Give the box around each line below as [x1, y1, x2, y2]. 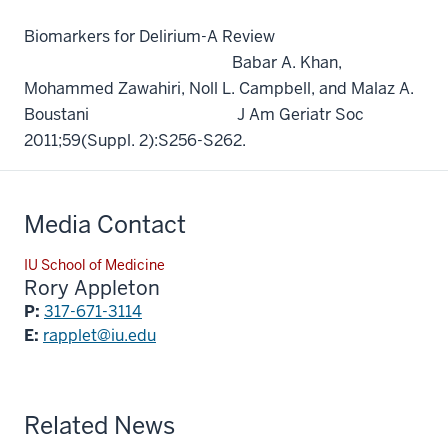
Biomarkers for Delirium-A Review [24, 25, 419, 47]
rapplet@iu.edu [43, 324, 156, 346]
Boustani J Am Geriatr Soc [24, 103, 364, 125]
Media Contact [24, 208, 186, 240]
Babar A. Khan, [24, 51, 342, 73]
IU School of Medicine [24, 255, 165, 274]
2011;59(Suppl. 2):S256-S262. [24, 129, 246, 151]
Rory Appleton [24, 274, 160, 301]
